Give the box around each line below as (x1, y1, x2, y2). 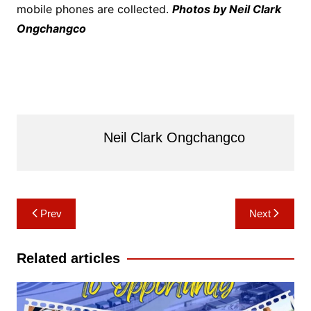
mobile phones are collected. (16, 1, 172, 16)
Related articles (16, 250, 120, 266)
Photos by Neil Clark (171, 1, 281, 16)
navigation (15, 219, 96, 240)
